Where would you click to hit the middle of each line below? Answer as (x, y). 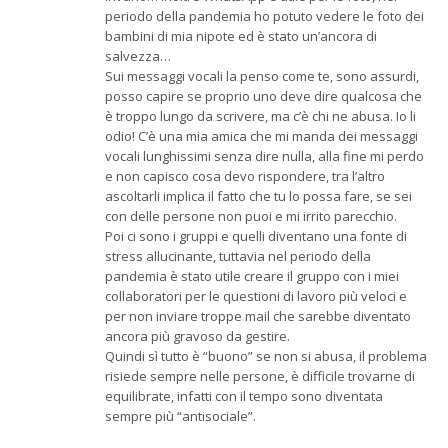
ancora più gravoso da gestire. (197, 336)
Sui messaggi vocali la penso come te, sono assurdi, (262, 76)
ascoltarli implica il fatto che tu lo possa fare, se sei (258, 196)
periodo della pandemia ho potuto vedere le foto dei (264, 16)
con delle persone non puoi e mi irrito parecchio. (251, 216)
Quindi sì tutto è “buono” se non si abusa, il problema (266, 356)
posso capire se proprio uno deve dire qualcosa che (263, 96)
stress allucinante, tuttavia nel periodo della (238, 256)
